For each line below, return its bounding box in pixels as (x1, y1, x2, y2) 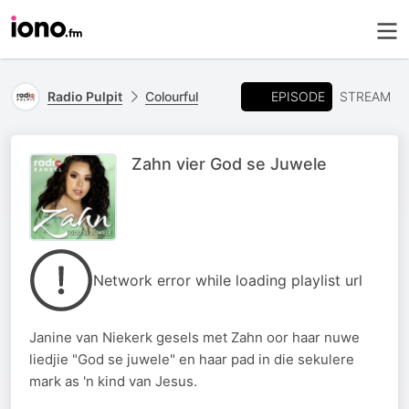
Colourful (145, 89, 198, 104)
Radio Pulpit (47, 89, 122, 104)
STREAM (340, 89, 391, 104)
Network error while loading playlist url (93, 271, 362, 289)
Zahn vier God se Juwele (131, 154, 327, 173)
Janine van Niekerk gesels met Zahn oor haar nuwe (29, 329, 360, 346)
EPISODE (271, 88, 325, 104)
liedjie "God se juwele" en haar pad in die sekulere (29, 351, 354, 368)
